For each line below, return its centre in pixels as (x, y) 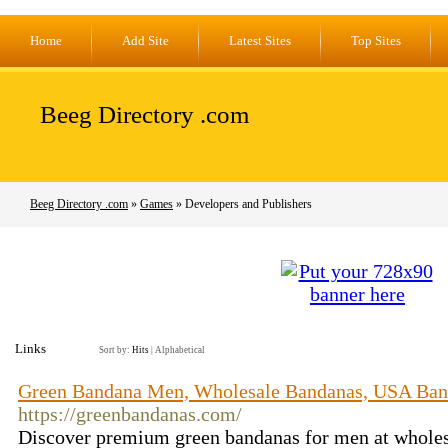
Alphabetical (180, 350)
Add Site (145, 40)
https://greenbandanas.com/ (130, 414)
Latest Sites (260, 40)
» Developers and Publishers (242, 204)
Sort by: (115, 350)
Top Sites (376, 40)
